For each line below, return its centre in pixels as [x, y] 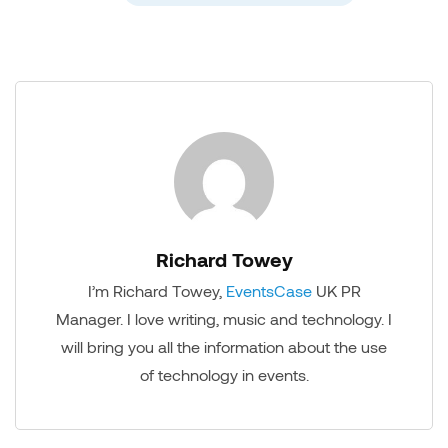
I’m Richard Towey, [156, 291]
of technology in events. [224, 375]
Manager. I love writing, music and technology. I [224, 319]
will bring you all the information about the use [224, 347]
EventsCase [268, 291]
